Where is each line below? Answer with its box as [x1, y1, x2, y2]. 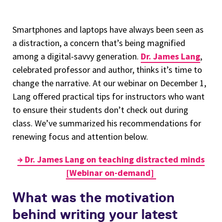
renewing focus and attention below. [12, 131, 148, 142]
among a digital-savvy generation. [12, 51, 141, 62]
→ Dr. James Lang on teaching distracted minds [17, 154, 205, 166]
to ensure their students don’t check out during [12, 104, 188, 115]
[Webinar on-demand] [66, 167, 156, 179]
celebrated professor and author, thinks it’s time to [12, 64, 202, 75]
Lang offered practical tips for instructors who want [12, 91, 205, 102]
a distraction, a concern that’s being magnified [12, 37, 185, 49]
